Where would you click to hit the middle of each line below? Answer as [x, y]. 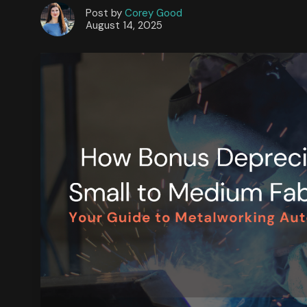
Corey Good [153, 13]
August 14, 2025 [124, 26]
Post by [105, 13]
